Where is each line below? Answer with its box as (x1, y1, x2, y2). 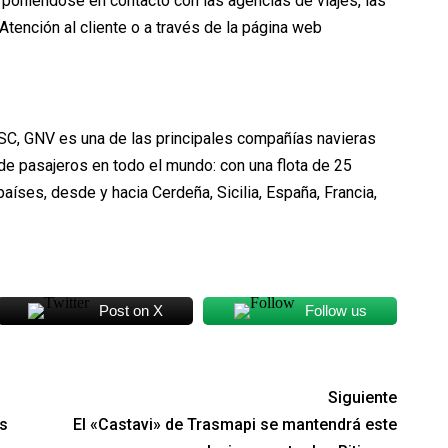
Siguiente (328, 388, 398, 408)
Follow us (304, 302, 367, 320)
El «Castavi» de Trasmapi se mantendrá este (73, 415, 398, 435)
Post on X (98, 302, 163, 320)
